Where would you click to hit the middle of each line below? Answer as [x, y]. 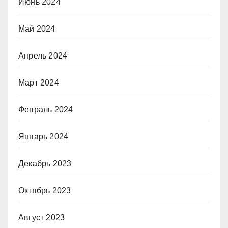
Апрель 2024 [43, 56]
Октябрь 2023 [45, 191]
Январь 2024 [44, 137]
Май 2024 [37, 29]
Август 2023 [42, 218]
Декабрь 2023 [45, 164]
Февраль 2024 [46, 110]
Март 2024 [39, 83]
